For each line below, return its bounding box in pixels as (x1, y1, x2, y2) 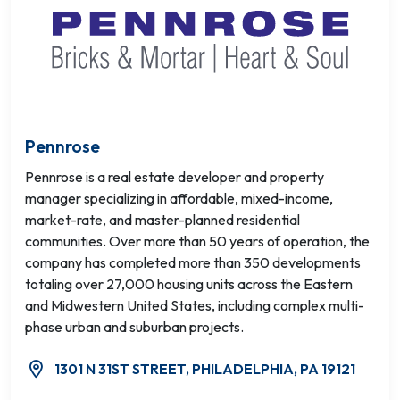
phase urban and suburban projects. (25, 318, 244, 336)
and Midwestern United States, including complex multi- (25, 296, 364, 314)
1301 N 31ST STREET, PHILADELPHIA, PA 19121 (54, 360, 355, 378)
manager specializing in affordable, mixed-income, (25, 189, 333, 207)
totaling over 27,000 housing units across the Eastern (25, 275, 353, 293)
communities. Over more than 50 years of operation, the (25, 232, 370, 250)
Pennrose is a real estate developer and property (25, 168, 324, 186)
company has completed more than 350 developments (25, 254, 361, 271)
